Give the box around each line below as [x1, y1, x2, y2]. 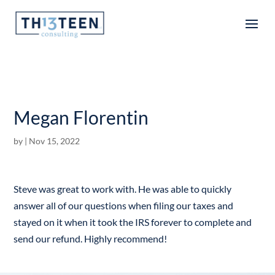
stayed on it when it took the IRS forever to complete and [14, 216, 252, 228]
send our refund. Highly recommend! [14, 233, 168, 244]
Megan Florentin [14, 106, 149, 128]
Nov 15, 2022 [29, 136, 80, 146]
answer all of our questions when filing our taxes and [14, 199, 234, 211]
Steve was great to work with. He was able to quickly [14, 183, 232, 195]
